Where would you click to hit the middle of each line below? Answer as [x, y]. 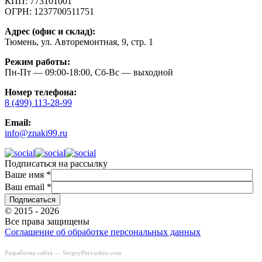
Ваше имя [25, 175]
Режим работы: [37, 62]
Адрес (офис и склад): [50, 31]
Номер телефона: [41, 92]
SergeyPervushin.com [92, 253]
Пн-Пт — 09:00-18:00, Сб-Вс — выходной [89, 72]
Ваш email [26, 187]
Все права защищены [47, 221]
